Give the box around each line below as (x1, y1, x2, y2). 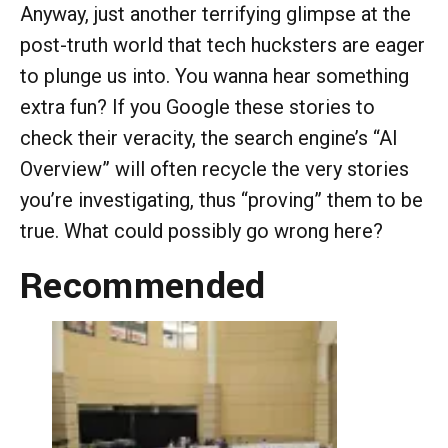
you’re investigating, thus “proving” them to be (20, 187, 423, 212)
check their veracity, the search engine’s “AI (20, 125, 398, 150)
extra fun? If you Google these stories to (20, 94, 375, 119)
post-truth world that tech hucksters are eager (20, 32, 425, 57)
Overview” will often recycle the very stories (20, 156, 409, 181)
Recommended (20, 259, 266, 312)
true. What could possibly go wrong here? (20, 218, 393, 243)
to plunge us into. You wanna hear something (20, 63, 409, 88)
